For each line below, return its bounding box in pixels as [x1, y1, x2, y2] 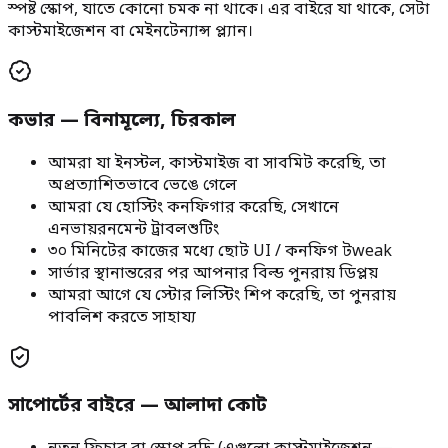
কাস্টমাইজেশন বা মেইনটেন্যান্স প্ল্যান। [8, 21, 253, 44]
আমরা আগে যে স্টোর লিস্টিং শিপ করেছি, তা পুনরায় [48, 284, 396, 307]
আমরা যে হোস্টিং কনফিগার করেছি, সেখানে [48, 196, 339, 219]
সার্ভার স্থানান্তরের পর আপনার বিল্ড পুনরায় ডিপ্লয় [48, 262, 378, 285]
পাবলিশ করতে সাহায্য [48, 306, 196, 329]
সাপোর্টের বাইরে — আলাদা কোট [8, 394, 267, 420]
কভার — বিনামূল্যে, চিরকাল [8, 108, 236, 134]
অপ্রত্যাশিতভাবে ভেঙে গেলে [48, 174, 237, 197]
